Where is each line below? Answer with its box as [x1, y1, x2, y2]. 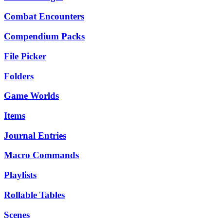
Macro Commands [4, 150, 79, 161]
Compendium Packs [4, 31, 85, 42]
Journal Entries [4, 130, 66, 141]
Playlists [4, 170, 36, 181]
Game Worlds [4, 91, 59, 101]
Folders [4, 71, 34, 81]
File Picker [4, 51, 46, 61]
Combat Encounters [4, 11, 84, 22]
